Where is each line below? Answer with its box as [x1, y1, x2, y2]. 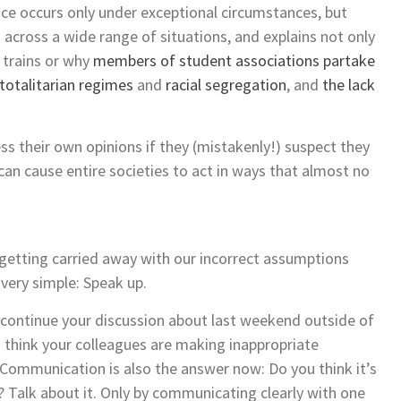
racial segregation [166, 73, 286, 95]
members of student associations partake [93, 49, 375, 71]
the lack [322, 73, 375, 95]
